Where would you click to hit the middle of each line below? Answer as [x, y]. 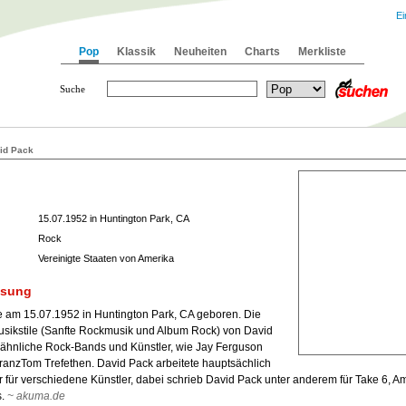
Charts [262, 52]
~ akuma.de [36, 396]
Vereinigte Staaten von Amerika [106, 258]
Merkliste [322, 52]
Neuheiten [200, 52]
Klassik [136, 52]
